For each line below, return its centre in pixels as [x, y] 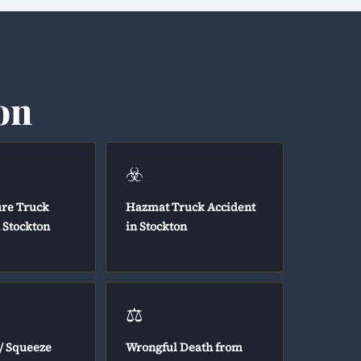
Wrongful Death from [185, 347]
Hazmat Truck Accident [191, 207]
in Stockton [157, 226]
